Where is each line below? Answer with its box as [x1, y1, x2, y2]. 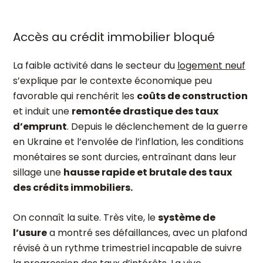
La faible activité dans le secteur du [13, 59, 177, 72]
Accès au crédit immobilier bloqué [13, 29, 215, 45]
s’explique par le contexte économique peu [13, 74, 212, 87]
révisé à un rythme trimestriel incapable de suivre [13, 241, 242, 255]
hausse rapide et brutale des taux [63, 166, 232, 179]
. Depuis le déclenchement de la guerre [67, 120, 248, 133]
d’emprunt [13, 120, 67, 133]
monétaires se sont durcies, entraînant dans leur [13, 150, 237, 164]
